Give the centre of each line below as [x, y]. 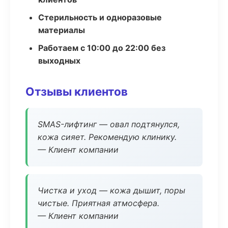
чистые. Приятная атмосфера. [98, 203]
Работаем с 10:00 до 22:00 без [102, 48]
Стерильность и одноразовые [100, 17]
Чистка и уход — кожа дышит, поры [111, 190]
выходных [59, 61]
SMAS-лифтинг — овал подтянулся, [109, 124]
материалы [62, 30]
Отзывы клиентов [77, 91]
